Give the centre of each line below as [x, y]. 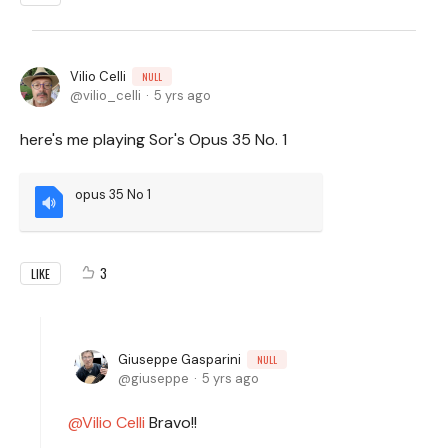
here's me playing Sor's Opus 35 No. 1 [153, 139]
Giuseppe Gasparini [179, 359]
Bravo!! [173, 422]
